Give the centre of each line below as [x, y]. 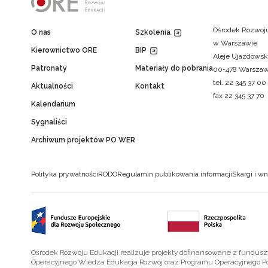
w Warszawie [235, 43]
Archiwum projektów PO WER [83, 140]
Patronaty [49, 68]
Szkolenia [153, 33]
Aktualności [52, 86]
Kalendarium [53, 104]
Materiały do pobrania [174, 68]
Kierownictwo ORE [64, 51]
